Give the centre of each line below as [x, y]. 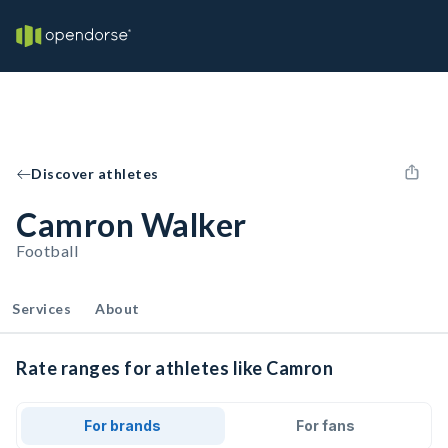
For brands [123, 425]
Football [47, 250]
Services [41, 308]
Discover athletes [95, 173]
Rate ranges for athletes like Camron [174, 368]
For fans [325, 425]
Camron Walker [131, 224]
